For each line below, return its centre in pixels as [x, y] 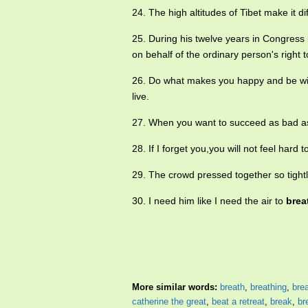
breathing [268, 287]
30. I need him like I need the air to [209, 201]
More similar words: [176, 287]
